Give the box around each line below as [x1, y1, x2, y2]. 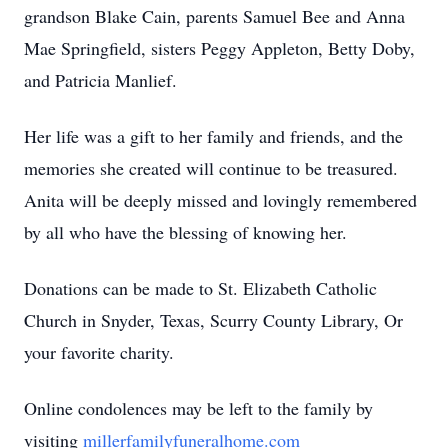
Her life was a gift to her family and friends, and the [24, 124, 403, 148]
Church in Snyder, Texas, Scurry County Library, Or [24, 308, 403, 332]
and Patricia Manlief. [24, 68, 177, 92]
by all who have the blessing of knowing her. [24, 220, 347, 244]
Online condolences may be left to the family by [24, 396, 373, 420]
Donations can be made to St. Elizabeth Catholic [24, 276, 377, 300]
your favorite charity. [24, 340, 174, 364]
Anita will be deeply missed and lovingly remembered [24, 188, 417, 212]
